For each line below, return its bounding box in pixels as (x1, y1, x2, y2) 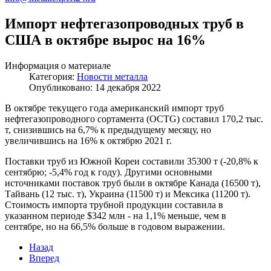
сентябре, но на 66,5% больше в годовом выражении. (5, 221, 225, 232)
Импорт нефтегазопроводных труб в (5, 15, 244, 31)
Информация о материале (5, 60, 111, 71)
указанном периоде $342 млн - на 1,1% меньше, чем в (5, 210, 226, 221)
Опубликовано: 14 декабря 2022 (29, 82, 161, 93)
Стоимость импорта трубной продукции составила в (5, 199, 223, 210)
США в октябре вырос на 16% (5, 31, 206, 48)
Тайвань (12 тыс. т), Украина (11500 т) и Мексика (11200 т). (5, 188, 250, 199)
